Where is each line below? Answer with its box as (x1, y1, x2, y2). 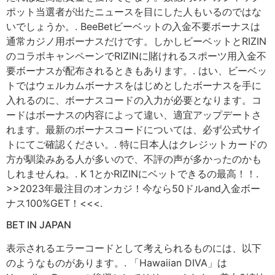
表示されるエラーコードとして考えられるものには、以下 (6, 241, 261, 254)
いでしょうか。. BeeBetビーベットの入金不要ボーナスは (6, 20, 260, 33)
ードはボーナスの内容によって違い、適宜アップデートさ (6, 108, 261, 121)
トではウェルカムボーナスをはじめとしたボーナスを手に (6, 79, 261, 91)
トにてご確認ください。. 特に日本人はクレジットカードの (6, 137, 267, 150)
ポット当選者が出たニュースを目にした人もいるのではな (6, 5, 261, 18)
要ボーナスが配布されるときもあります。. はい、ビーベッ (6, 64, 267, 77)
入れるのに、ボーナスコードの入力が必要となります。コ (6, 93, 261, 106)
